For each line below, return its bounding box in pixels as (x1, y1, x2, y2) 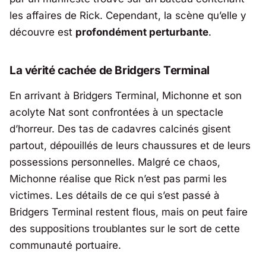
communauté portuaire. (9, 239, 121, 252)
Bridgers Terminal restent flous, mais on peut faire (9, 206, 248, 218)
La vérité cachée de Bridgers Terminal (9, 63, 210, 77)
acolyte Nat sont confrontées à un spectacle (9, 106, 223, 119)
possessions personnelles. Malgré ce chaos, (9, 156, 220, 169)
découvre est (9, 26, 75, 38)
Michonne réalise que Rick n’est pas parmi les (9, 173, 227, 185)
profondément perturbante (75, 26, 208, 38)
